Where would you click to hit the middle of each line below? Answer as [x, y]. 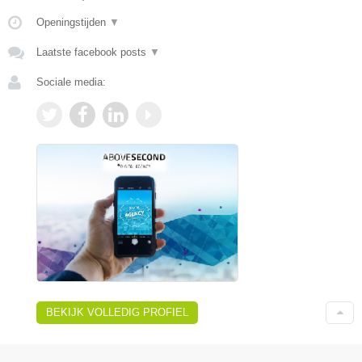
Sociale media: [71, 82]
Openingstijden [73, 22]
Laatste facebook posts [93, 52]
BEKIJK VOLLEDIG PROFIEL [117, 313]
